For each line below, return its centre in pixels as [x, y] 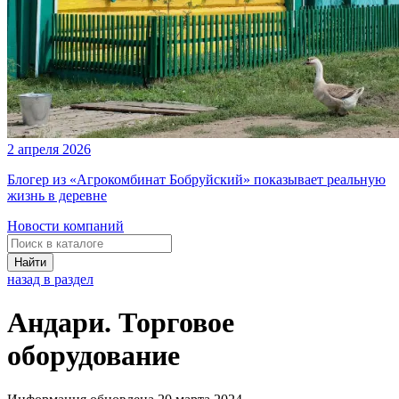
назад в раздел [50, 279]
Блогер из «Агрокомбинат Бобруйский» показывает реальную [196, 179]
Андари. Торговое [121, 323]
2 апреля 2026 [49, 149]
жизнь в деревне [57, 195]
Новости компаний [65, 226]
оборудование [94, 356]
